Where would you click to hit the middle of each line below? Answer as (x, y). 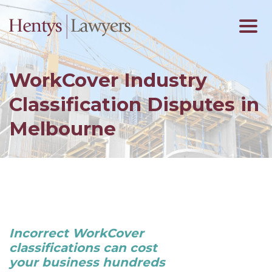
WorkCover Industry (108, 80)
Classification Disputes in (134, 104)
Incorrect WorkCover (76, 233)
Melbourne (63, 128)
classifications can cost (83, 248)
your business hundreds (87, 262)
